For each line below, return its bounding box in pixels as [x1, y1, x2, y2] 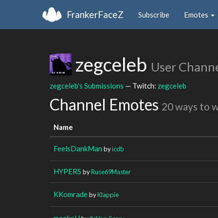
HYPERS [54, 166, 81, 176]
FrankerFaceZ [67, 8, 124, 20]
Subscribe [138, 10, 169, 19]
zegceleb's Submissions [50, 81, 124, 90]
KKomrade [54, 189, 88, 199]
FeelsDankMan [54, 144, 102, 153]
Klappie [97, 190, 119, 199]
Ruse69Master [91, 167, 131, 176]
